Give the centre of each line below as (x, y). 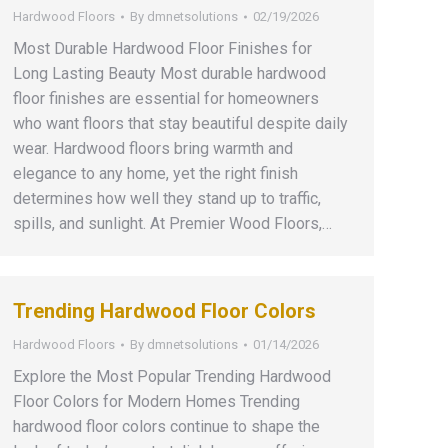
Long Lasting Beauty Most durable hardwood (169, 73)
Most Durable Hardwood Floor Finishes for (162, 48)
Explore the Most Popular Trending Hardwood (172, 376)
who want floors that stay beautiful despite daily (180, 123)
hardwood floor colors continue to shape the (166, 426)
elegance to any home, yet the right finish (155, 173)
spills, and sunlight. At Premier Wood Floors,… (172, 223)
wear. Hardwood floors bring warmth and (153, 148)
